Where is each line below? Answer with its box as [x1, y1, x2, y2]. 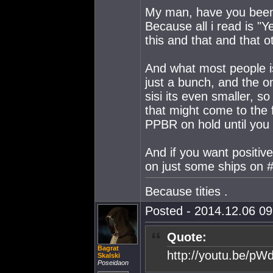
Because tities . [145, 184, 228, 198]
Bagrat [97, 244, 119, 252]
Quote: [167, 230, 207, 244]
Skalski [97, 252, 120, 259]
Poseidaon [97, 259, 129, 266]
